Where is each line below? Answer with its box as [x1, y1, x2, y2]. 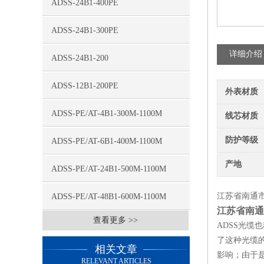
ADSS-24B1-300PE [51, 26, 118, 35]
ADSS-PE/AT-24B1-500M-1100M [51, 164, 166, 173]
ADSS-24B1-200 [51, 54, 108, 62]
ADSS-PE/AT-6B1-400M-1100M [51, 137, 162, 146]
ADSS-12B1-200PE [51, 81, 118, 90]
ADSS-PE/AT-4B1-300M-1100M [51, 109, 162, 118]
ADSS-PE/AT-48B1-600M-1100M [51, 192, 166, 201]
